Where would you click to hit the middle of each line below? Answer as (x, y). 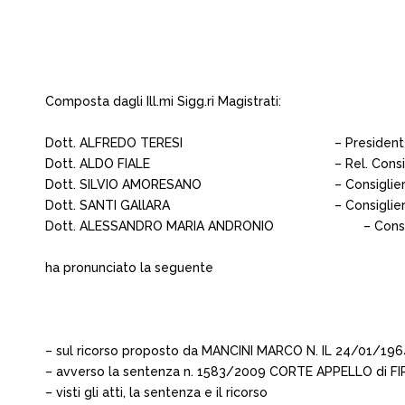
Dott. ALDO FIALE (99, 164)
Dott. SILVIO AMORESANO (123, 184)
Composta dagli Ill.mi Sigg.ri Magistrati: (165, 101)
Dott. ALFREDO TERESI (114, 143)
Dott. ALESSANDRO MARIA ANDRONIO (161, 226)
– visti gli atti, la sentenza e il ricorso (156, 392)
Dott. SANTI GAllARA (108, 205)
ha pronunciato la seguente (129, 268)
